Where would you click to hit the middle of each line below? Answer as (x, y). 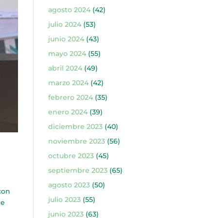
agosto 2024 (69, 10)
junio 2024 (66, 39)
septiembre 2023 (78, 170)
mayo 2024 (67, 54)
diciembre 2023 (75, 127)
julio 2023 (64, 200)
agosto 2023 (69, 185)
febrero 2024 (70, 97)
